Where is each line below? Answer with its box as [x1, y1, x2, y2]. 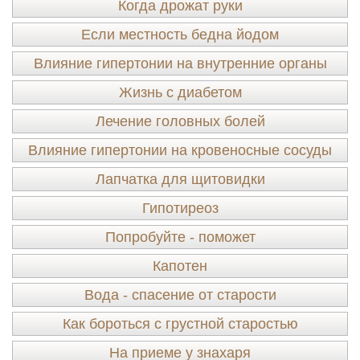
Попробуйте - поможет [104, 229, 256, 245]
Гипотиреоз [141, 200, 219, 216]
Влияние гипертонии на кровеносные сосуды [28, 142, 332, 158]
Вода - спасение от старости [84, 287, 276, 303]
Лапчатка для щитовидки [95, 171, 265, 187]
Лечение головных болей [95, 113, 265, 129]
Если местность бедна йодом [81, 27, 279, 43]
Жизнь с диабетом [118, 84, 242, 100]
